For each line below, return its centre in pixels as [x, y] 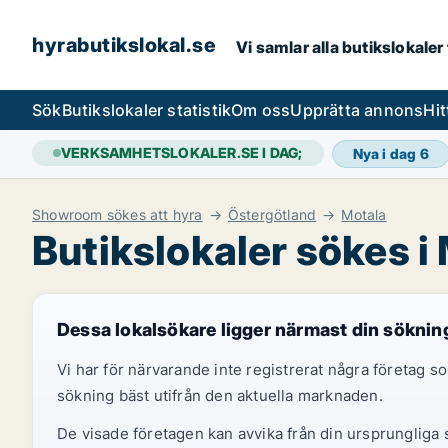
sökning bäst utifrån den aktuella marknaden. [220, 395]
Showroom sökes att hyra [117, 214]
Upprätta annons [357, 110]
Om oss [261, 110]
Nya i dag [386, 153]
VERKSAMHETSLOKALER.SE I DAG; [182, 152]
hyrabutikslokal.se [124, 45]
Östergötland [272, 214]
